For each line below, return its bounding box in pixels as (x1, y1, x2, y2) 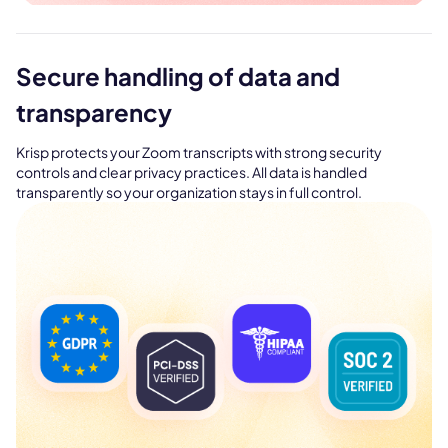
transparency (16, 97, 172, 128)
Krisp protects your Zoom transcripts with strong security (16, 143, 382, 162)
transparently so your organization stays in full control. (16, 183, 362, 202)
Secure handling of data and (16, 61, 340, 92)
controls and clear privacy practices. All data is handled (16, 163, 367, 182)
